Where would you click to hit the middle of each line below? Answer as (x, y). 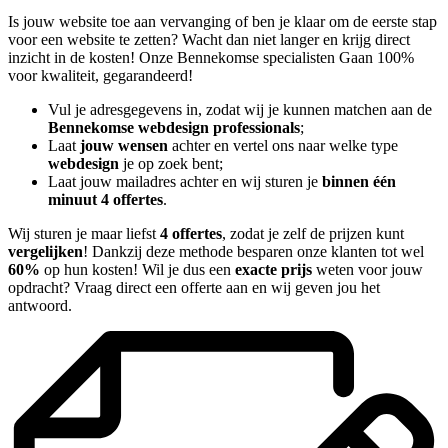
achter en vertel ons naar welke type (283, 146)
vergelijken (45, 252)
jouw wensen (124, 146)
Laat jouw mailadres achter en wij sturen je (185, 182)
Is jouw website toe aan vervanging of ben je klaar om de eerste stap (222, 22)
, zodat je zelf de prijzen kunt (313, 234)
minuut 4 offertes (105, 200)
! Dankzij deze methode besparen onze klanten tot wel (253, 252)
